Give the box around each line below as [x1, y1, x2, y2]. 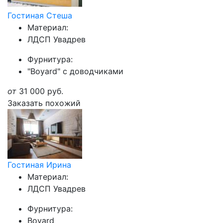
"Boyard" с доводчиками [27, 66, 123, 76]
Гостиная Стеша [7, 10, 72, 20]
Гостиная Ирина [7, 160, 71, 170]
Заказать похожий [7, 98, 81, 108]
